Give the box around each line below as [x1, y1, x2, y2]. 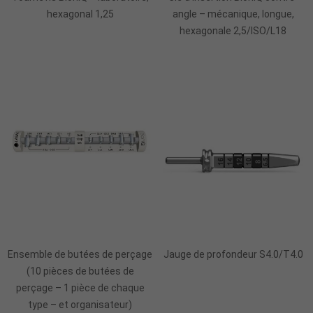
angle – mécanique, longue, [172, 8, 294, 20]
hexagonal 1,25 [46, 8, 114, 20]
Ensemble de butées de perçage [8, 248, 152, 260]
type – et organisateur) [28, 298, 132, 310]
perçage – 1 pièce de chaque [15, 282, 145, 293]
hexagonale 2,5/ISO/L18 [180, 24, 286, 36]
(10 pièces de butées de [26, 265, 134, 277]
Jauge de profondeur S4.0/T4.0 [163, 248, 303, 260]
